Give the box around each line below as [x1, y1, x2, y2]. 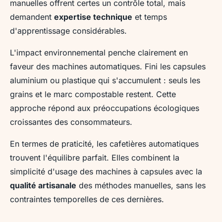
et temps [132, 11, 167, 22]
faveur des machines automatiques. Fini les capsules [10, 61, 206, 71]
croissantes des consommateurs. [10, 116, 132, 127]
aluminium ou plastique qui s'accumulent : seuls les [10, 75, 200, 85]
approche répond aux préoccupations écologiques [10, 103, 199, 113]
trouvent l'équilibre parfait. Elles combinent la [10, 152, 179, 163]
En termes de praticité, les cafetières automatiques [10, 138, 199, 149]
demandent [10, 11, 54, 22]
